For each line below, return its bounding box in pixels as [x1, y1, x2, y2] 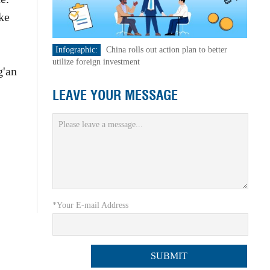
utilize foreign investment [52, 57, 140, 66]
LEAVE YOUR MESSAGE [52, 86, 178, 104]
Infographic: [55, 45, 98, 54]
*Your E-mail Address [52, 201, 128, 210]
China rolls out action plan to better [105, 45, 227, 54]
